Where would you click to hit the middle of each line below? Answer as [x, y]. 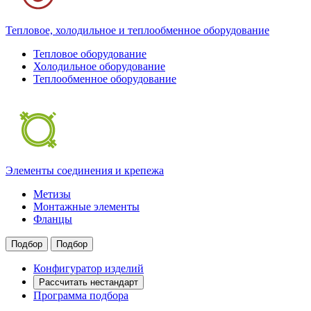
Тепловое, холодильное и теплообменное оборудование [137, 31]
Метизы [52, 194]
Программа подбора [81, 296]
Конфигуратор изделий [89, 269]
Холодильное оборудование [99, 67]
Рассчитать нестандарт [89, 283]
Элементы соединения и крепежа [85, 171]
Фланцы [53, 219]
